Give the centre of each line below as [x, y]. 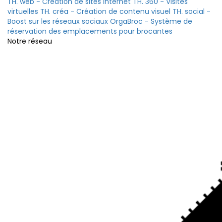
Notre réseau [30, 41]
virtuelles [23, 11]
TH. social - [192, 11]
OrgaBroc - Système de [151, 21]
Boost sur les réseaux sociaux [58, 21]
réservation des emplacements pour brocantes [90, 31]
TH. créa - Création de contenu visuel [105, 11]
